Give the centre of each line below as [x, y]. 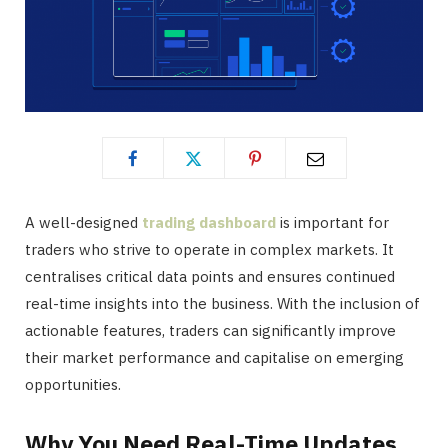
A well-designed [83, 223]
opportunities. [73, 385]
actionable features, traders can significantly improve [210, 331]
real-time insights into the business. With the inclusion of [222, 304]
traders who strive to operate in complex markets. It [209, 250]
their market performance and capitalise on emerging [214, 358]
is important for [332, 223]
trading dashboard [209, 223]
